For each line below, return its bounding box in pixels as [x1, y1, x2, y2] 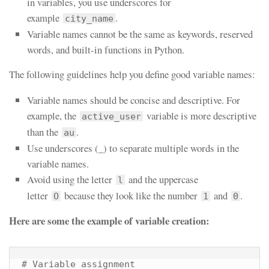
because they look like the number [61, 188, 201, 202]
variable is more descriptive [143, 108, 256, 122]
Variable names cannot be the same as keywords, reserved [27, 26, 253, 41]
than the [27, 124, 62, 139]
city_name [65, 13, 113, 23]
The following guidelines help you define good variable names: [9, 67, 255, 81]
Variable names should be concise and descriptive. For [27, 92, 240, 107]
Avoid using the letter [27, 172, 116, 186]
